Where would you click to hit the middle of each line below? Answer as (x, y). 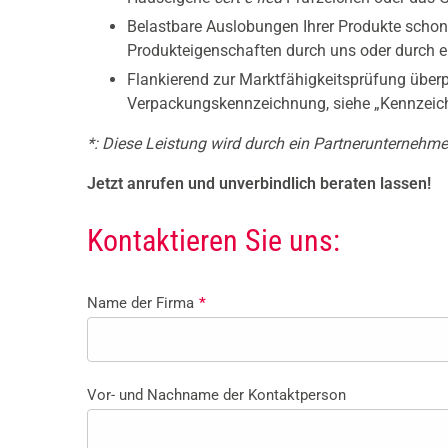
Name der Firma (140, 303)
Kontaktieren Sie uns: (213, 241)
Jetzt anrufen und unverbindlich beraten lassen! (259, 184)
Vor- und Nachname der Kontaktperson (216, 394)
